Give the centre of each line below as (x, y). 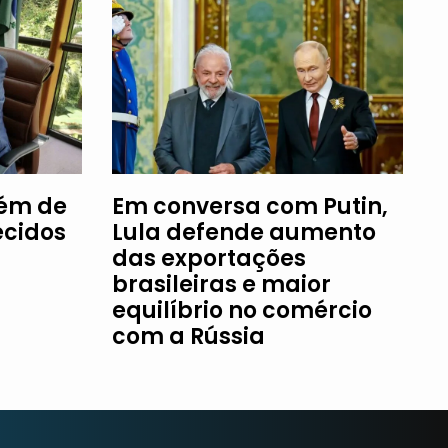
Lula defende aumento (244, 232)
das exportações (209, 258)
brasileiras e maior (221, 284)
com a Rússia (188, 336)
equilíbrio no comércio (242, 310)
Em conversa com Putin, (250, 206)
